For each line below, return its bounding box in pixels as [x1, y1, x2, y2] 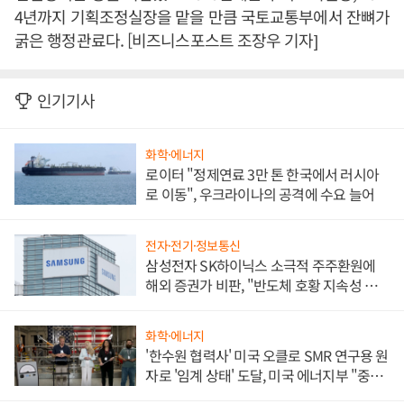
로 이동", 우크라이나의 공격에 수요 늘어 [145, 183, 374, 206]
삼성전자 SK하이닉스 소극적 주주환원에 [145, 253, 376, 276]
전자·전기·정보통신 [145, 235, 241, 254]
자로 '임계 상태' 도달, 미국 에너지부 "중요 [145, 364, 383, 387]
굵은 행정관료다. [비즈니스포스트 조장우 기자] [14, 28, 317, 52]
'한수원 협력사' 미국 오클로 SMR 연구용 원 [145, 344, 389, 367]
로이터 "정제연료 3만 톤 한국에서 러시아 [145, 163, 379, 186]
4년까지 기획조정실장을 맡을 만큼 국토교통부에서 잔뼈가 [14, 5, 390, 29]
